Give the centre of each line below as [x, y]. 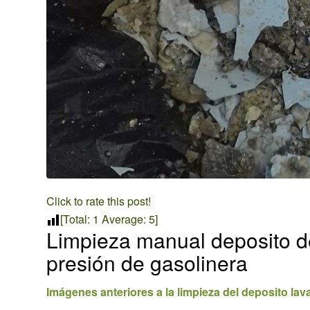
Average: [124, 219]
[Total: [76, 219]
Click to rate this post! [99, 201]
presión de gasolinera [147, 262]
